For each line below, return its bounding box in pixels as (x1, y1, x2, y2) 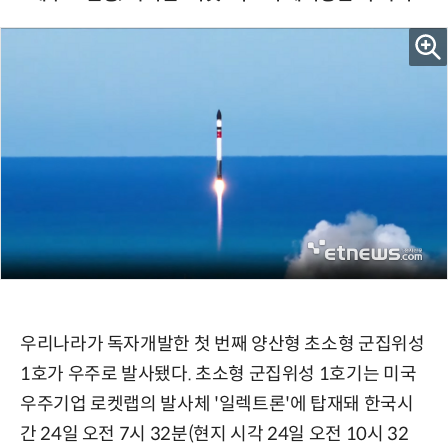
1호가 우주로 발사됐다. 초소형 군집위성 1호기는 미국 (20, 363, 417, 386)
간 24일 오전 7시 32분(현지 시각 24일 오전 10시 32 (20, 423, 409, 446)
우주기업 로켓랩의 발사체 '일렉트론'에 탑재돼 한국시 (20, 393, 414, 416)
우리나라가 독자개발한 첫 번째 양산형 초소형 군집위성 (20, 333, 425, 356)
